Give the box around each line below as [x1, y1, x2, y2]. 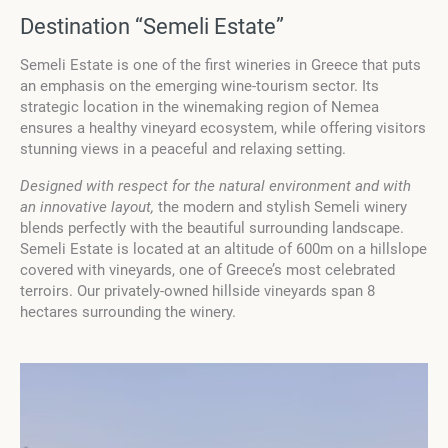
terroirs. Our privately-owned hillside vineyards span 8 [20, 282, 375, 301]
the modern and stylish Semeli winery [154, 198, 407, 217]
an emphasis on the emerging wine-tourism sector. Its [20, 77, 379, 96]
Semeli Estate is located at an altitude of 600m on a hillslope [20, 240, 427, 259]
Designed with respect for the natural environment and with [20, 177, 411, 196]
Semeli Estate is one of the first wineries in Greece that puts [20, 56, 421, 75]
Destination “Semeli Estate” [20, 14, 284, 40]
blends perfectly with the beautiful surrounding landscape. [20, 219, 404, 238]
